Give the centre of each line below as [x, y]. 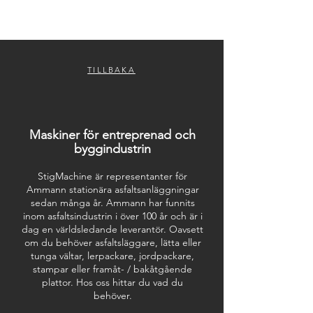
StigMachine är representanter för [112, 176]
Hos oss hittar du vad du [128, 282]
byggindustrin [112, 149]
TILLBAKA [111, 70]
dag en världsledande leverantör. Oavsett [112, 229]
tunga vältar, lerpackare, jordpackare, [112, 256]
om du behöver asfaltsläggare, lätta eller [112, 242]
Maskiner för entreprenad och [112, 135]
